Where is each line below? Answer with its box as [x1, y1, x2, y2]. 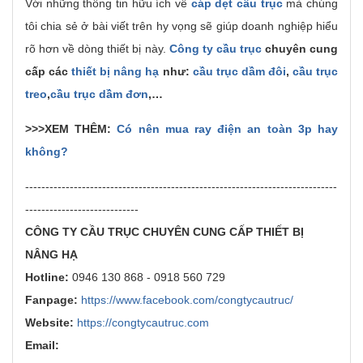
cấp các [25, 65, 72, 78]
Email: [25, 339, 59, 352]
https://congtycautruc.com [77, 316, 209, 329]
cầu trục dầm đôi [192, 65, 286, 78]
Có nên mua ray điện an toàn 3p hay [117, 122, 339, 135]
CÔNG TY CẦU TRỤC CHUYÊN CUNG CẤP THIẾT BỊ [25, 225, 304, 238]
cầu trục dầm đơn [50, 88, 148, 100]
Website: [25, 316, 74, 329]
